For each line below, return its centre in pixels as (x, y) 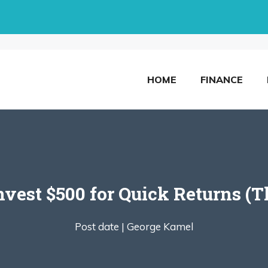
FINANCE (222, 79)
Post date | (100, 226)
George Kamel (160, 226)
